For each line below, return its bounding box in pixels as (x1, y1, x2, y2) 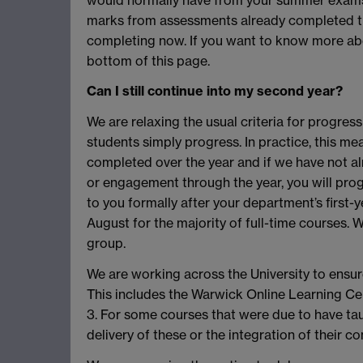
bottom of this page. (87, 52, 210, 69)
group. (87, 235, 126, 252)
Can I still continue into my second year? (87, 83, 343, 100)
